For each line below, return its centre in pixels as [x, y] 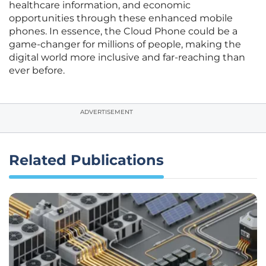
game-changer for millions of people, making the [125, 45]
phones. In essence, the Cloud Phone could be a [123, 31]
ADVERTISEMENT [107, 112]
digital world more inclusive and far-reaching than [127, 58]
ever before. [37, 71]
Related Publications [86, 160]
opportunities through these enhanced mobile [121, 18]
